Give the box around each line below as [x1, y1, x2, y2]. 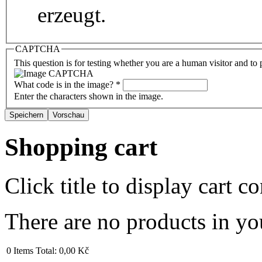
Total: [36, 246, 57, 256]
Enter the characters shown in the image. [14, 91, 163, 101]
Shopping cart [5, 133, 157, 161]
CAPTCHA [15, 44, 60, 54]
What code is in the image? [14, 79, 116, 89]
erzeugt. [37, 3, 106, 27]
